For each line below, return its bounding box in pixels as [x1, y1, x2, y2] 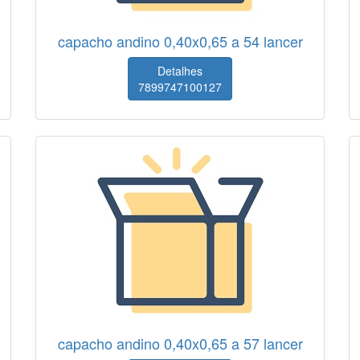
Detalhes [157, 63, 202, 79]
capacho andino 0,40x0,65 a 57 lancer [57, 333, 303, 354]
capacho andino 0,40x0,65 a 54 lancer [57, 31, 303, 51]
